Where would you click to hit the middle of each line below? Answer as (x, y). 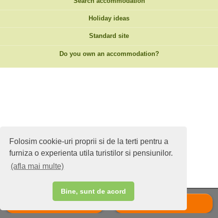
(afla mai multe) (37, 166)
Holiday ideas (109, 19)
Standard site (109, 36)
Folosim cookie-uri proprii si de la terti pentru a (89, 141)
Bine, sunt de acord (93, 191)
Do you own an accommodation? (109, 54)
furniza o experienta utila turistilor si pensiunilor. (91, 153)
